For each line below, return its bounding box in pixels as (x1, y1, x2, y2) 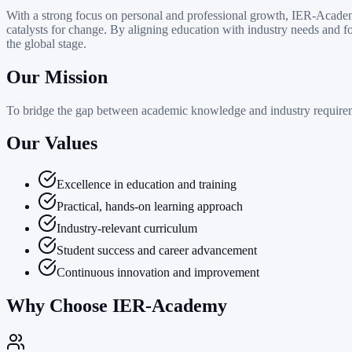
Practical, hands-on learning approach (57, 200, 243, 214)
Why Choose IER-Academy (6, 295, 227, 317)
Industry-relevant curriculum (57, 222, 197, 236)
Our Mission (6, 66, 108, 87)
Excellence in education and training (57, 178, 236, 192)
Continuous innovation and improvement (57, 266, 259, 280)
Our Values (6, 133, 97, 154)
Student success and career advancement (57, 244, 257, 258)
